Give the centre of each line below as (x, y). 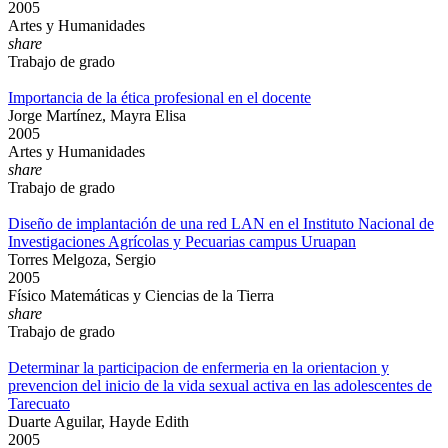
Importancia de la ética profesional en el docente (159, 97)
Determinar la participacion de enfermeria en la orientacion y (198, 367)
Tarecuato (39, 403)
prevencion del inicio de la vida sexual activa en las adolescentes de (220, 385)
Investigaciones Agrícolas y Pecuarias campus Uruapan (182, 241)
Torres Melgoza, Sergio (82, 259)
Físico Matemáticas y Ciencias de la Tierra (141, 295)
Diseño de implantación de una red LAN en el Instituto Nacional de (221, 223)
